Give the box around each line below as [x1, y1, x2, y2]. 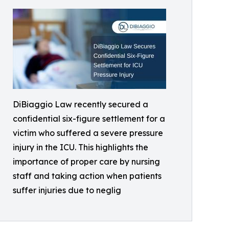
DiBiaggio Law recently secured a [13, 99, 148, 109]
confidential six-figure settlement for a [13, 113, 165, 124]
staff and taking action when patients [13, 171, 162, 181]
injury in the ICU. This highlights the [13, 142, 148, 152]
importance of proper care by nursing [13, 156, 160, 167]
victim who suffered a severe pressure [13, 128, 163, 138]
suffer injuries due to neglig [13, 185, 121, 195]
